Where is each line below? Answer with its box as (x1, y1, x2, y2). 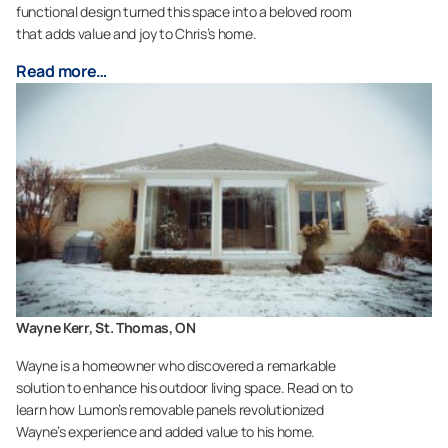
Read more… (16, 60, 108, 83)
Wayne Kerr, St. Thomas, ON (16, 318, 196, 338)
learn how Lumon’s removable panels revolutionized (16, 400, 324, 420)
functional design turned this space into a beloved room (16, 2, 352, 22)
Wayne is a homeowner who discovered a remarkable (16, 356, 336, 376)
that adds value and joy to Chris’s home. (16, 24, 257, 44)
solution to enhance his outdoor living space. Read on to (16, 378, 354, 398)
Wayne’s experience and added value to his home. (16, 422, 315, 442)
